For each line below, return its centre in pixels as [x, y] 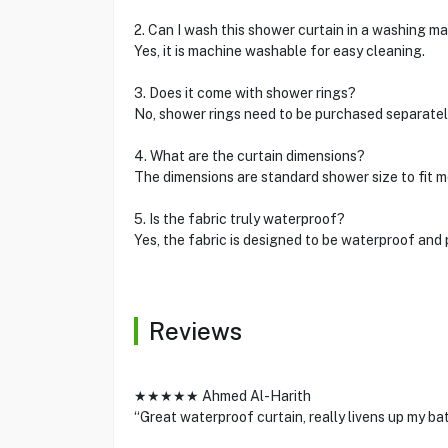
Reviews [195, 331]
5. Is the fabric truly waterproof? [239, 219]
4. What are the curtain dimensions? [249, 156]
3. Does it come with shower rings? [244, 93]
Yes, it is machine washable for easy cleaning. [279, 51]
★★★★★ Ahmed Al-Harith [222, 396]
